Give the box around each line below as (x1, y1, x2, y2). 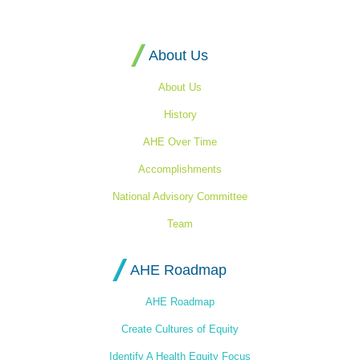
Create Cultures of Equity (121, 323, 239, 336)
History (163, 108, 197, 121)
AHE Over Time (143, 136, 217, 149)
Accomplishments (138, 163, 222, 176)
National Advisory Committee (112, 190, 247, 203)
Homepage (263, 11, 326, 26)
